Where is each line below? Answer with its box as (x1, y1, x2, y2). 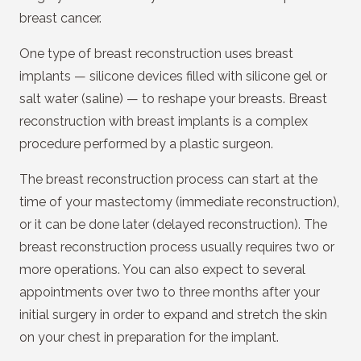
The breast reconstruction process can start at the (19, 172, 317, 187)
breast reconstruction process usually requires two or (19, 239, 334, 255)
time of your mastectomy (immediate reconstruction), (19, 194, 339, 210)
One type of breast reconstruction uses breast (19, 46, 293, 61)
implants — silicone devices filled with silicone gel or (19, 68, 327, 84)
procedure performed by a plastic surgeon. (19, 136, 273, 151)
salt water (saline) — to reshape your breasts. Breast (19, 91, 327, 106)
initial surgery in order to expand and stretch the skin (19, 307, 327, 322)
